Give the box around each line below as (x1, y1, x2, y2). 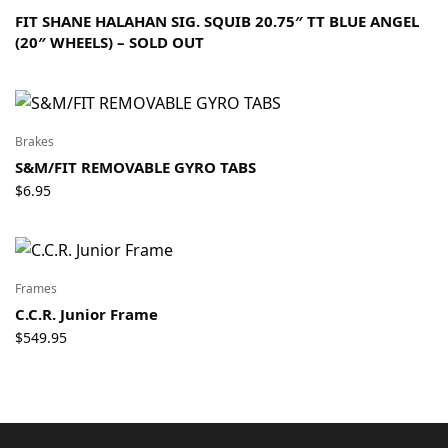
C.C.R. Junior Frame (15, 303, 158, 324)
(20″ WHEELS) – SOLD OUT (15, 32, 204, 53)
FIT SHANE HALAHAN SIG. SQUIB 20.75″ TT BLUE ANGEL (15, 11, 419, 32)
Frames (15, 279, 57, 297)
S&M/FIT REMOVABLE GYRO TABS (15, 156, 256, 177)
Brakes (15, 132, 54, 150)
